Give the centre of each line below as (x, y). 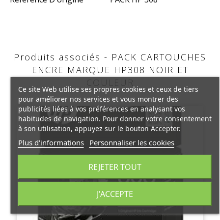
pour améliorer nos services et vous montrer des (98, 99)
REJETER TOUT (115, 167)
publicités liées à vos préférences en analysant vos (101, 109)
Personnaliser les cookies (132, 142)
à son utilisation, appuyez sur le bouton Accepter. (99, 128)
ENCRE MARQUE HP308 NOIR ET (110, 70)
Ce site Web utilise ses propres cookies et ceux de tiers (108, 89)
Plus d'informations (51, 142)
